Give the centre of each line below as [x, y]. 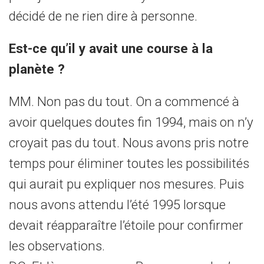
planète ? [37, 69]
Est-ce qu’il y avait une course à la [111, 48]
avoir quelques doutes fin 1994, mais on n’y [131, 122]
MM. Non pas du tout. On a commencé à [124, 101]
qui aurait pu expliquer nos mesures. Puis [126, 184]
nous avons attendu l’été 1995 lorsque [117, 204]
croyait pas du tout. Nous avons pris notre [129, 143]
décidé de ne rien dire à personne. [103, 16]
